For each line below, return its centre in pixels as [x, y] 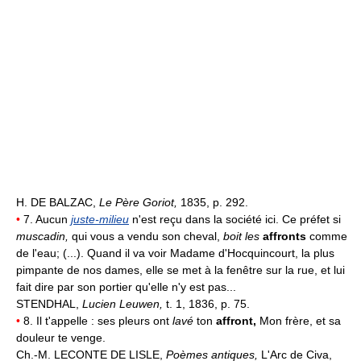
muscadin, [42, 236]
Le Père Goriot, [140, 202]
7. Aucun [46, 219]
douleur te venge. [61, 338]
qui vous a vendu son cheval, [146, 236]
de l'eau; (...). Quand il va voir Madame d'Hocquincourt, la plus [175, 253]
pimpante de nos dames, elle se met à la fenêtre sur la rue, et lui [180, 270]
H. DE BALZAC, [58, 202]
